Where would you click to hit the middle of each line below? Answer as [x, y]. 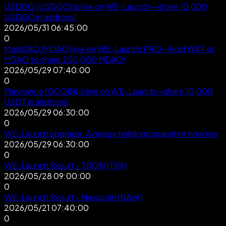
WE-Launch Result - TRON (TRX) [66, 165]
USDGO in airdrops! [40, 17]
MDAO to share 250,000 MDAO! [65, 59]
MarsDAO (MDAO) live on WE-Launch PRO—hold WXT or [109, 48]
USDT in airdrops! [36, 101]
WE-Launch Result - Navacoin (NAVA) [73, 197]
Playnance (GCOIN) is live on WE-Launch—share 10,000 [108, 91]
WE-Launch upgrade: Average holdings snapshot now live [111, 133]
